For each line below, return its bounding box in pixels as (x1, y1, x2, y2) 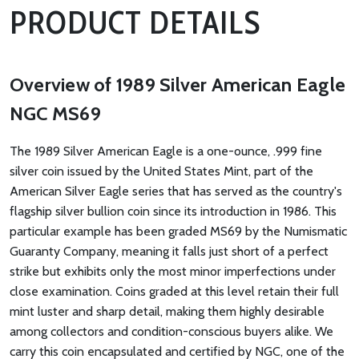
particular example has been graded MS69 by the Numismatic (10, 224, 347, 240)
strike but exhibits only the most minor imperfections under (10, 264, 336, 280)
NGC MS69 (10, 102, 101, 126)
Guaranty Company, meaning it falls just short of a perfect (10, 244, 329, 260)
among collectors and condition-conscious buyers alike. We (10, 324, 333, 340)
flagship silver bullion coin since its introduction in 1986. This (10, 204, 337, 220)
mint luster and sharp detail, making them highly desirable (10, 304, 325, 320)
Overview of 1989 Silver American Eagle (10, 73, 346, 97)
